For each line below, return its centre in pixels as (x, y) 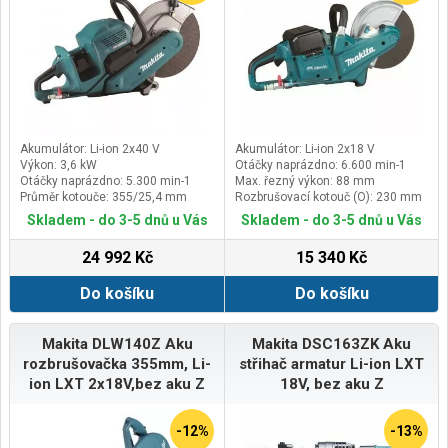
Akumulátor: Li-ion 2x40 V (90, 148)
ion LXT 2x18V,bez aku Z (117, 383)
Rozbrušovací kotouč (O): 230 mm (328, 196)
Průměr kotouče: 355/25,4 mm (103, 196)
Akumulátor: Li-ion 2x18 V (305, 148)
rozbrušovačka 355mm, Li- (117, 363)
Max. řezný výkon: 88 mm (305, 180)
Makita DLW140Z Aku (117, 343)
